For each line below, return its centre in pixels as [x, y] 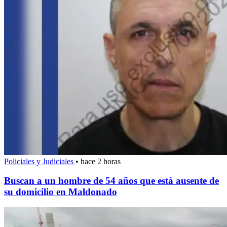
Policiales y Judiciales [40, 161]
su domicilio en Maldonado [61, 192]
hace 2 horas [101, 161]
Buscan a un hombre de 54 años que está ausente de [111, 181]
